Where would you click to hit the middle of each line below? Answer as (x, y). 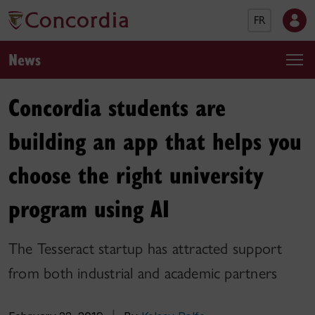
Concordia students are (117, 107)
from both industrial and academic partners (143, 273)
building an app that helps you (155, 140)
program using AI (89, 208)
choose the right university (136, 174)
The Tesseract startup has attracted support (146, 249)
